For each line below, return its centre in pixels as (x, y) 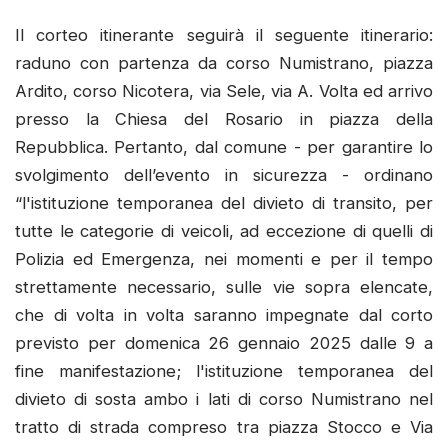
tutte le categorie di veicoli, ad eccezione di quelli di (224, 231)
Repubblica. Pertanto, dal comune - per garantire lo (224, 147)
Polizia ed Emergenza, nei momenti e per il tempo (224, 259)
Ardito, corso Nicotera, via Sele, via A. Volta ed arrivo (224, 91)
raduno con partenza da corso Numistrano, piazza (224, 63)
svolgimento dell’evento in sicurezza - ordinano (224, 175)
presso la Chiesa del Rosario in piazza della (224, 119)
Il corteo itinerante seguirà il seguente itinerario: (224, 35)
